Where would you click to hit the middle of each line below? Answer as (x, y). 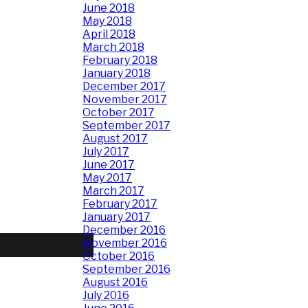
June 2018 (109, 8)
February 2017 (120, 204)
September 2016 (126, 269)
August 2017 (115, 139)
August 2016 (115, 282)
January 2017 (117, 217)
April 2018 (109, 34)
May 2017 (107, 178)
